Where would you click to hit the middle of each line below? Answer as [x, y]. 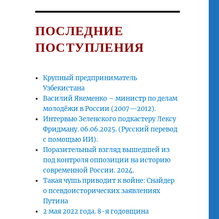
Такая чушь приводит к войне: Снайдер [109, 181]
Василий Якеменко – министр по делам [110, 99]
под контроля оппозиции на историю [107, 160]
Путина [56, 201]
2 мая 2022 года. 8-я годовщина [96, 212]
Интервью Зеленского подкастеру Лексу [110, 119]
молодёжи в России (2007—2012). [100, 109]
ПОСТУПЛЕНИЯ [90, 47]
